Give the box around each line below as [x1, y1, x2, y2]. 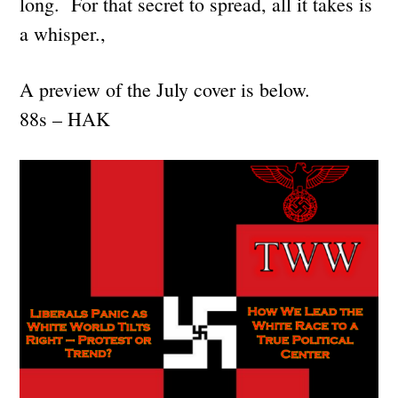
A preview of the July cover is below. [20, 76, 311, 102]
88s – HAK [20, 105, 111, 131]
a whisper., [20, 20, 107, 46]
